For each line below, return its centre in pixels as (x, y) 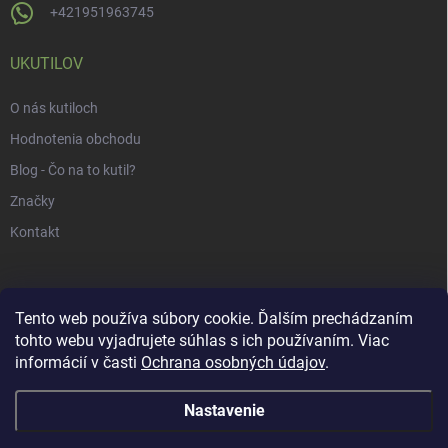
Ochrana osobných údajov (233, 362)
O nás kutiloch (54, 108)
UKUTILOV (46, 64)
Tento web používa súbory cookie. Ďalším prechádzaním (214, 318)
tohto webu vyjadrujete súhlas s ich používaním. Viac (202, 340)
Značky (32, 201)
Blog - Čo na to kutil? (73, 170)
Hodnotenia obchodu (75, 139)
